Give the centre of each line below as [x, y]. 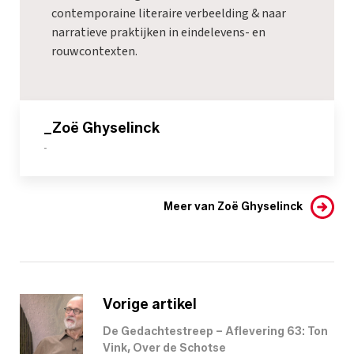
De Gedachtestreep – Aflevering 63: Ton [215, 331]
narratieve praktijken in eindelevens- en [158, 32]
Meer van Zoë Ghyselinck [233, 206]
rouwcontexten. [94, 51]
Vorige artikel [150, 304]
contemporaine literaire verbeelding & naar [169, 13]
